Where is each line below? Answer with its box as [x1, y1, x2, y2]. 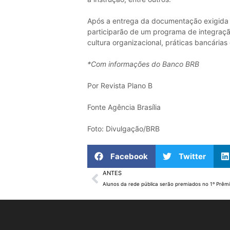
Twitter [178, 151, 206, 162]
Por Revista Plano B [87, 81, 152, 90]
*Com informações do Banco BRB [87, 60, 199, 69]
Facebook [110, 151, 148, 162]
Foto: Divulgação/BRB [87, 124, 160, 133]
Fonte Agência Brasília [87, 103, 161, 112]
